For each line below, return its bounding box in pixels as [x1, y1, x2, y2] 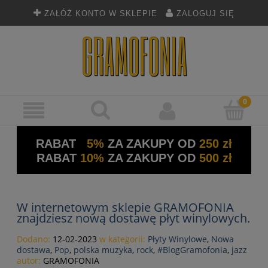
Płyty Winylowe [148, 233, 207, 245]
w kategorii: [97, 233, 148, 245]
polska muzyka [74, 244, 132, 256]
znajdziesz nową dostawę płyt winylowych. [17, 210, 250, 227]
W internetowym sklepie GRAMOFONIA [17, 199, 234, 216]
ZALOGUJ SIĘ [176, 10, 234, 18]
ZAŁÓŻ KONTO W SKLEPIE [44, 10, 157, 18]
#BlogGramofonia [157, 244, 227, 256]
